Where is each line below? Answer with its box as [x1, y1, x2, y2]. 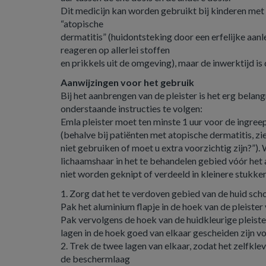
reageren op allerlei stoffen [61, 44, 170, 55]
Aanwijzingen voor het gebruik [61, 77, 194, 88]
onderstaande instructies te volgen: [61, 103, 202, 114]
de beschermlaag [61, 253, 130, 264]
